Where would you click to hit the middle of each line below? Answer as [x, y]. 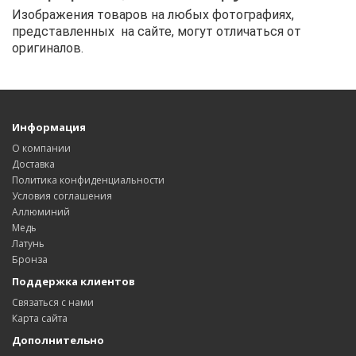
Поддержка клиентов [74, 282]
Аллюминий [41, 212]
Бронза [30, 260]
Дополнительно [58, 341]
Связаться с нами [53, 303]
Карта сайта [40, 319]
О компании [41, 149]
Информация [49, 128]
